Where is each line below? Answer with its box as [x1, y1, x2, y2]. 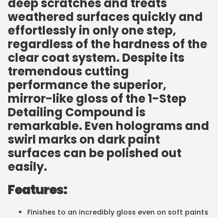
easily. [8, 158, 47, 175]
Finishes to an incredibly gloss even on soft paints [27, 207, 208, 217]
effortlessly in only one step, [8, 22, 176, 38]
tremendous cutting [8, 63, 129, 79]
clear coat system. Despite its [8, 49, 184, 66]
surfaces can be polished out [8, 145, 182, 161]
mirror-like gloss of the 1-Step [8, 90, 186, 107]
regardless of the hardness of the [8, 36, 207, 52]
